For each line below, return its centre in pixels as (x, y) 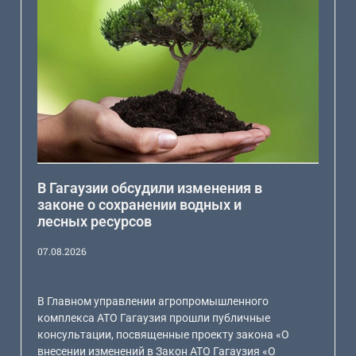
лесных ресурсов (95, 222)
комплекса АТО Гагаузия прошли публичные (154, 318)
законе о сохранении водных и (140, 205)
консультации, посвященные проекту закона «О (164, 335)
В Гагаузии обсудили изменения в (150, 188)
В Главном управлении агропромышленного (153, 302)
